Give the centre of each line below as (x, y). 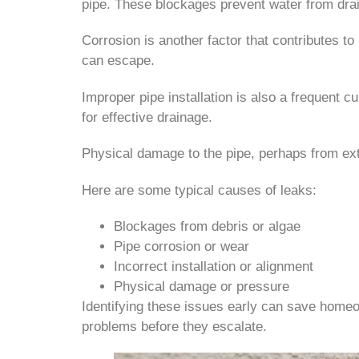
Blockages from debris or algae (207, 226)
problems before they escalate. (174, 326)
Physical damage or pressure (202, 286)
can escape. (118, 61)
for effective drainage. (147, 117)
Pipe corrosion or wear (182, 246)
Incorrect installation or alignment (214, 266)
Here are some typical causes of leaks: (199, 190)
